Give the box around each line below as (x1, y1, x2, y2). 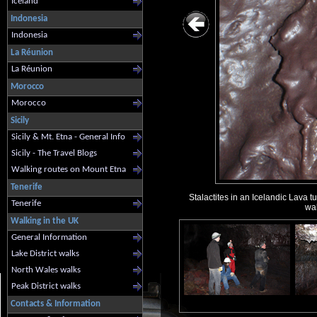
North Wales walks (11, 265, 81, 275)
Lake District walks (11, 249, 79, 258)
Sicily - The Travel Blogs (11, 149, 97, 158)
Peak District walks (11, 282, 81, 291)
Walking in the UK (11, 217, 79, 226)
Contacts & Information (11, 299, 100, 309)
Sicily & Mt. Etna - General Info (11, 132, 125, 142)
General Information (11, 233, 87, 242)
